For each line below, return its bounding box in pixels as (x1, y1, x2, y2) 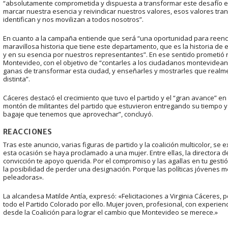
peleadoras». (3, 173, 44, 182)
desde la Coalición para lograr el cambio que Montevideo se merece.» (3, 208, 218, 217)
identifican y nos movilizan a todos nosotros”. (3, 14, 144, 24)
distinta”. (3, 74, 30, 83)
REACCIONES (3, 127, 52, 137)
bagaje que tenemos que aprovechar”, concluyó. (3, 109, 153, 119)
